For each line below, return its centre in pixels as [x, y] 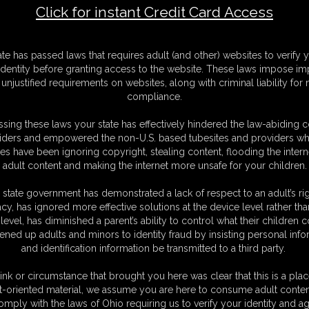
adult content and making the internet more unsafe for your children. [154, 166]
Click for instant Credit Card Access [154, 12]
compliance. [154, 97]
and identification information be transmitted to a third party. [154, 248]
